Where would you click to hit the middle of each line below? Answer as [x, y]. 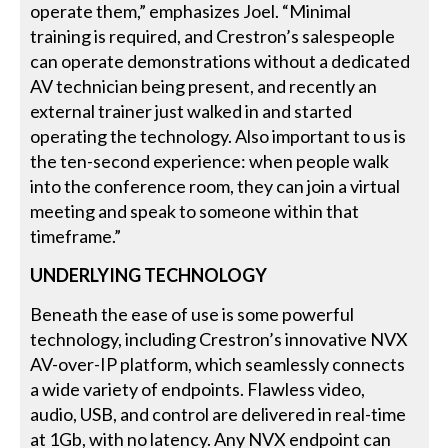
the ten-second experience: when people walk [210, 161]
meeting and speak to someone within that [195, 211]
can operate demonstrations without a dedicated [220, 61]
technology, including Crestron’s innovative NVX [219, 339]
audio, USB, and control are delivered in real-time [218, 414]
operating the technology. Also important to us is [218, 136]
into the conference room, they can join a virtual [215, 186]
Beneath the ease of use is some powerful [192, 314]
